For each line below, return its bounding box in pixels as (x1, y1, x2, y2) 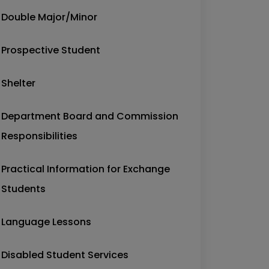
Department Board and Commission (1, 109, 178, 123)
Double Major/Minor (1, 10, 97, 24)
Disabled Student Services (1, 248, 128, 262)
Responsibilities (1, 129, 77, 143)
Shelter (1, 76, 35, 90)
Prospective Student (1, 43, 100, 57)
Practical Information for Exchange (1, 162, 170, 176)
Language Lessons (1, 215, 91, 229)
